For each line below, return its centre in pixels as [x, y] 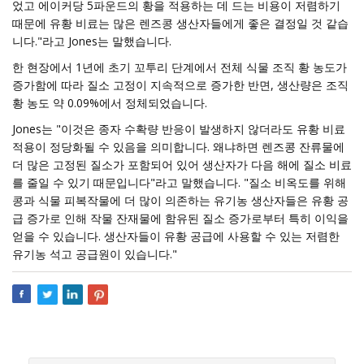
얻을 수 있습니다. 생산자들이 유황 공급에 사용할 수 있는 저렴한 [176, 236]
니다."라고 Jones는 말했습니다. [92, 41]
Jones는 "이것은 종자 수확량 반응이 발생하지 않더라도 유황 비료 [179, 129]
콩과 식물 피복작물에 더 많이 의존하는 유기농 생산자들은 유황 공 [180, 200]
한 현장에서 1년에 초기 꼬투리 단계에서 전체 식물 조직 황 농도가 [180, 67]
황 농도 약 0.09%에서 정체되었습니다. [110, 103]
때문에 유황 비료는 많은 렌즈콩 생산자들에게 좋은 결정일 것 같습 [180, 23]
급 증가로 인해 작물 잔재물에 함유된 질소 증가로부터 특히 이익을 [180, 218]
